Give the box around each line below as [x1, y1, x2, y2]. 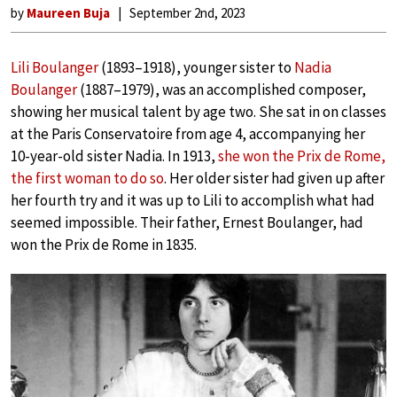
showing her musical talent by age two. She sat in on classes [11, 102, 386, 121]
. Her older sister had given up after [164, 168, 385, 188]
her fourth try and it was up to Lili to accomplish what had [11, 191, 375, 210]
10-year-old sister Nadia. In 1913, [11, 146, 218, 166]
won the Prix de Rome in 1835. [11, 235, 197, 254]
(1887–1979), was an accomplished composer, [77, 80, 366, 99]
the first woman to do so [11, 168, 164, 188]
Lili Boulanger [11, 58, 98, 77]
